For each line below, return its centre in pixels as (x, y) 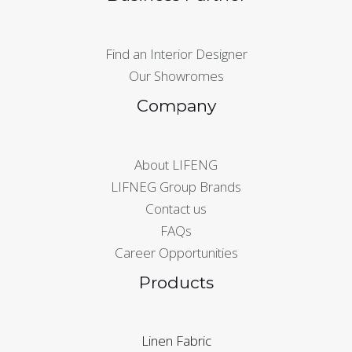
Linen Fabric (176, 341)
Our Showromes (176, 75)
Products (176, 282)
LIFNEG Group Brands (176, 186)
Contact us (176, 208)
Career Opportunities (176, 252)
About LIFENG (176, 164)
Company (176, 105)
